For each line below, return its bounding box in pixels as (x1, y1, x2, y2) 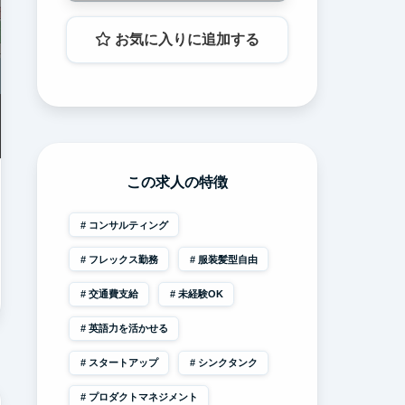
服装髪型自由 (197, 253, 258, 265)
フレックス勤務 (88, 253, 158, 265)
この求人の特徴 (127, 174, 228, 190)
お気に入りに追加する (111, 31, 259, 47)
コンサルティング (88, 219, 168, 231)
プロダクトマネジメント (88, 391, 198, 403)
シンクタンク (197, 357, 258, 369)
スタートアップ (88, 357, 158, 369)
